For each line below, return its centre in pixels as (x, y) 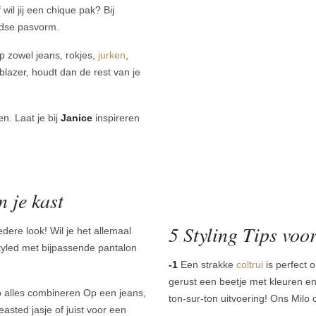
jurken (112, 55)
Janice (77, 118)
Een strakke (207, 264)
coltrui (250, 264)
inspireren (116, 118)
